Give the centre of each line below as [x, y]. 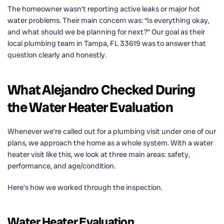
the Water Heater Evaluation [90, 107]
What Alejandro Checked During [101, 89]
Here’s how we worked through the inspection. [85, 187]
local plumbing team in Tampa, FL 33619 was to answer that [107, 43]
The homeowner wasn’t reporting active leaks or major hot [104, 9]
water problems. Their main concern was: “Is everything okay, [108, 20]
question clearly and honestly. [57, 55]
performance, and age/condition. [61, 166]
